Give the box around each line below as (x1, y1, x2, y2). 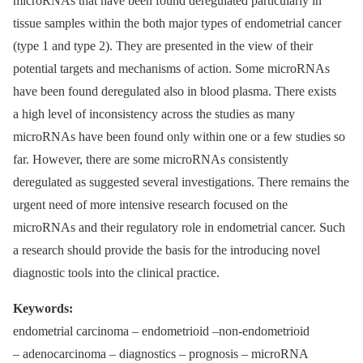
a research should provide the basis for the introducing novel (13, 243, 320, 258)
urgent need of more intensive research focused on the (13, 198, 288, 212)
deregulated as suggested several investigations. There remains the (13, 175, 349, 190)
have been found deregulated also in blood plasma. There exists (13, 84, 336, 99)
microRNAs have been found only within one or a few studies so (13, 130, 345, 144)
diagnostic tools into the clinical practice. (13, 266, 220, 280)
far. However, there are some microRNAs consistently (13, 152, 288, 167)
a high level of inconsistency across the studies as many (13, 107, 295, 122)
